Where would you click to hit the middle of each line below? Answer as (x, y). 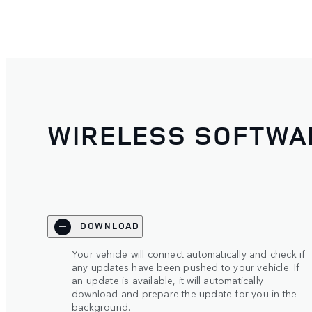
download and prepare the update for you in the (185, 293)
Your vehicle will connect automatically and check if (189, 253)
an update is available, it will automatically (167, 280)
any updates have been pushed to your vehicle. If (186, 266)
